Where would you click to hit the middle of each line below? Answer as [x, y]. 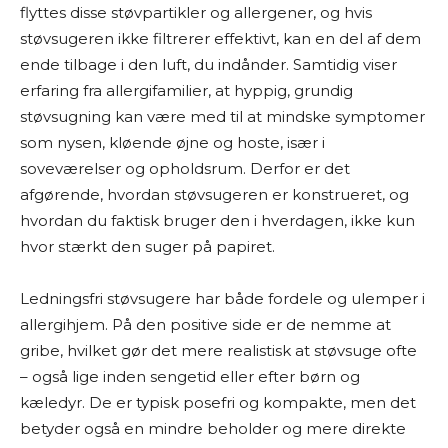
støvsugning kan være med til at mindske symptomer [222, 116]
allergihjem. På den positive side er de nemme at [205, 324]
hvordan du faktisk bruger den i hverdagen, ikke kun [217, 220]
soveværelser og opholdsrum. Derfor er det [185, 168]
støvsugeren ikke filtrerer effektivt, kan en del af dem [220, 38]
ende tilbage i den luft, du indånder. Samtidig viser [208, 64]
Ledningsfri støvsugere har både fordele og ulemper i [222, 298]
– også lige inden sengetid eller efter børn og [190, 376]
